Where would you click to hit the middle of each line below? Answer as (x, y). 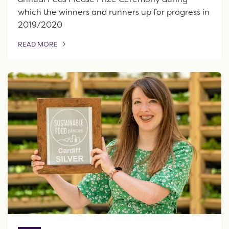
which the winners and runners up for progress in (114, 12)
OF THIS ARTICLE (44, 49)
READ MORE (38, 44)
